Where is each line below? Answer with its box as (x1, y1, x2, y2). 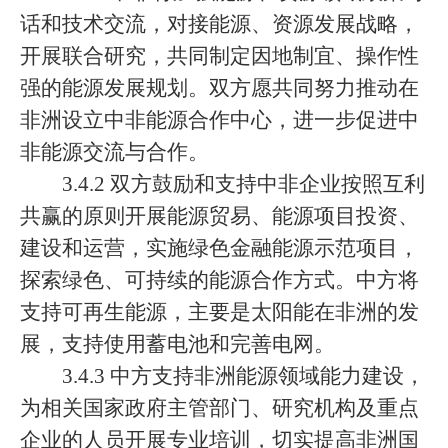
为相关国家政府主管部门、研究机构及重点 (20, 396, 419, 420)
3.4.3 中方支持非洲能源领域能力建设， (62, 364, 425, 388)
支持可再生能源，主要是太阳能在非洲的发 (20, 300, 419, 324)
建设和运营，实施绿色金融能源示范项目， (20, 236, 419, 260)
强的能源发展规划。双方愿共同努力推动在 (20, 76, 419, 100)
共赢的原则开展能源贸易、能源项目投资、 (20, 204, 419, 228)
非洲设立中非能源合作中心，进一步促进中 (20, 108, 419, 132)
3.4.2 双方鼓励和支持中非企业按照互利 (62, 172, 425, 196)
